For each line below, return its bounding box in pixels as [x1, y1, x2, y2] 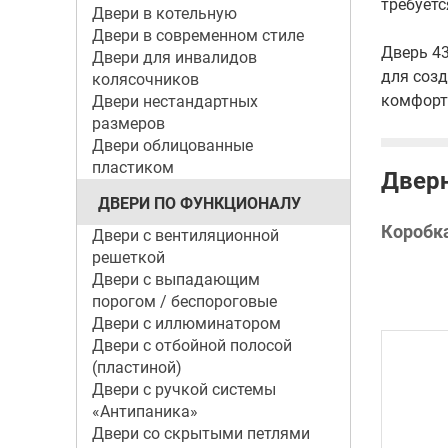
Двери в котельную [91, 4, 237, 23]
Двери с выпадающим [91, 270, 260, 289]
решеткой [91, 248, 165, 267]
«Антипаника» [91, 402, 198, 421]
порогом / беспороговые [91, 292, 277, 311]
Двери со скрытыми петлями [91, 424, 310, 443]
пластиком [91, 158, 174, 177]
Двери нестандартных [91, 92, 258, 111]
